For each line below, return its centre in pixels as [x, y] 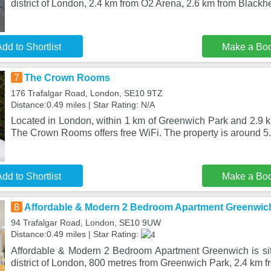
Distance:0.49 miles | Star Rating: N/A [83, 105]
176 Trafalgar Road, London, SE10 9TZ [87, 93]
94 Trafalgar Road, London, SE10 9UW [86, 223]
